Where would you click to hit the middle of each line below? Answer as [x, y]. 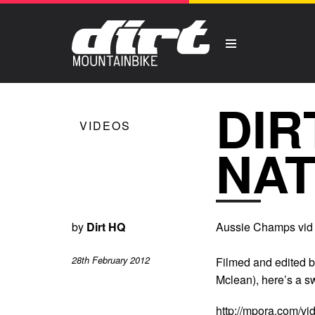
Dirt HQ [106, 227]
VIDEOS [105, 126]
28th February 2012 [111, 260]
